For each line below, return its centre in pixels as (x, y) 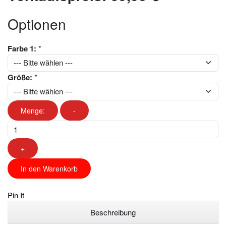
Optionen (37, 23)
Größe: (20, 77)
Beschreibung (113, 212)
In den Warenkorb (49, 169)
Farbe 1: (22, 48)
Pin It (16, 195)
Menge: (33, 110)
